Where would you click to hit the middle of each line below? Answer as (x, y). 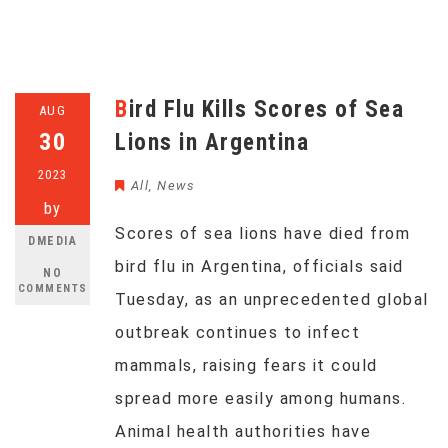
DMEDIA (52, 241)
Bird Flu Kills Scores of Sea (122, 109)
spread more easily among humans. (263, 398)
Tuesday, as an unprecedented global (272, 299)
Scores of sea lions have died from (262, 233)
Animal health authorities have (243, 431)
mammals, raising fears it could (246, 365)
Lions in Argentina (212, 142)
